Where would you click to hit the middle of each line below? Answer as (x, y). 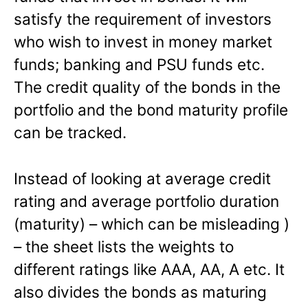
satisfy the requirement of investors (143, 19)
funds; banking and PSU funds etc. (139, 64)
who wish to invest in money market (143, 41)
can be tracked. (70, 132)
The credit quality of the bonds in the (147, 87)
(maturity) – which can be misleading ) (152, 223)
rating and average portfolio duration (146, 201)
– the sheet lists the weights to (124, 246)
